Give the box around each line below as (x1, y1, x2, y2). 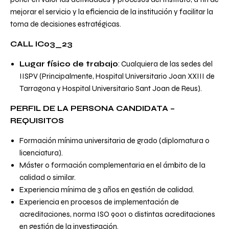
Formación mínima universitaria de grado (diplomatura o (19, 136, 210, 146)
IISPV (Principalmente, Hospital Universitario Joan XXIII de (19, 72, 215, 81)
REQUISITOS (10, 116, 64, 126)
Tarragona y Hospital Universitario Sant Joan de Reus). (19, 84, 202, 94)
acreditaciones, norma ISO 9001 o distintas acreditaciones (19, 210, 215, 219)
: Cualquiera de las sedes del (118, 59, 213, 69)
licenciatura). (19, 148, 63, 158)
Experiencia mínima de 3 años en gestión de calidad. (19, 185, 194, 195)
